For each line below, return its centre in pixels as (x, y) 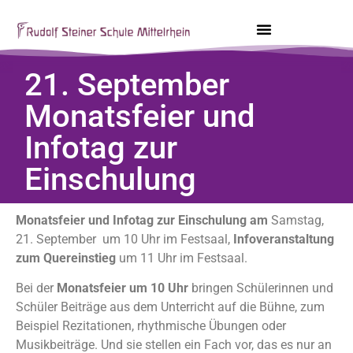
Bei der (36, 288)
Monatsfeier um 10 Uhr (123, 288)
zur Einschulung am (214, 220)
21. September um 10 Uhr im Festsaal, (124, 239)
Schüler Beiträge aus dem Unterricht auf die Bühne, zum (170, 307)
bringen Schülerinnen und (261, 288)
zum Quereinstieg (67, 258)
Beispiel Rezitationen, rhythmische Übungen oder (151, 326)
